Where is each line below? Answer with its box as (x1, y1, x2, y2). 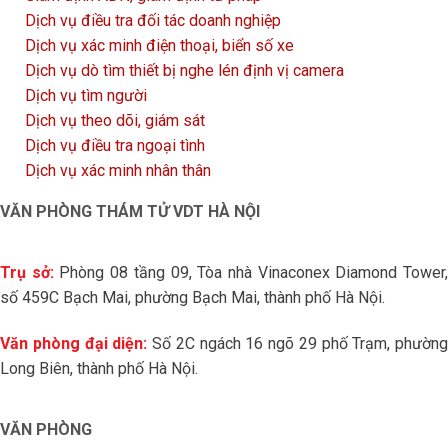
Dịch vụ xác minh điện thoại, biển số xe (25, 36, 294, 55)
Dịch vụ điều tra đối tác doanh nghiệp (25, 11, 281, 30)
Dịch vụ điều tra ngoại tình (25, 136, 205, 155)
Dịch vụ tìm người (25, 86, 147, 105)
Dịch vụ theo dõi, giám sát (25, 111, 205, 130)
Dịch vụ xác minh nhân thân (25, 161, 211, 180)
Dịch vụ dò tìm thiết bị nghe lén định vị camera (25, 61, 344, 80)
